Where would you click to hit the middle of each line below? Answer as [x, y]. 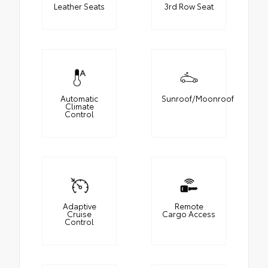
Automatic [79, 98]
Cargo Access [189, 214]
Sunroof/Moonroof [197, 98]
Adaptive [79, 206]
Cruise [79, 214]
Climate [79, 106]
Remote [189, 206]
